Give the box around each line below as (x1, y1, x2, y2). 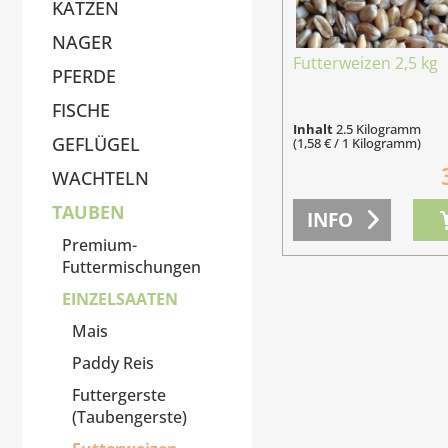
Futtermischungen (62, 256, 201, 279)
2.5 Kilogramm (336, 119, 422, 138)
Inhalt (293, 119, 337, 138)
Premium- (62, 234, 137, 257)
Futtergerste (72, 384, 166, 407)
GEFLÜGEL (52, 132, 140, 157)
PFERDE (52, 64, 116, 89)
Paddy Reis (72, 352, 154, 375)
